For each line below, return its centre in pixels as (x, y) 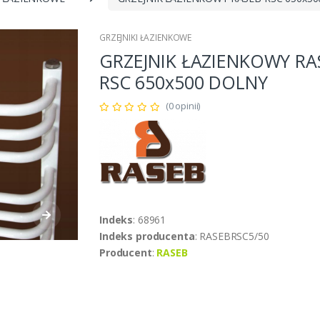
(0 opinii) (183, 106)
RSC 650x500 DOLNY (184, 82)
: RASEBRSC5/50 (232, 236)
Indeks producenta (147, 236)
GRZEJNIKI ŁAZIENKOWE (146, 38)
